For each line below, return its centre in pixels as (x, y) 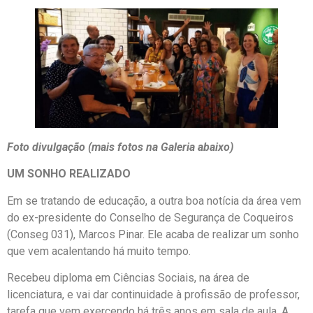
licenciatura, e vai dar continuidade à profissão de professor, (153, 295)
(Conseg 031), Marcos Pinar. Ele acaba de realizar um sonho (153, 234)
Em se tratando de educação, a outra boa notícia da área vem (154, 201)
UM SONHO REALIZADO (69, 174)
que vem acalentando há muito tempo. (99, 251)
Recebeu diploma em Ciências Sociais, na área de (128, 278)
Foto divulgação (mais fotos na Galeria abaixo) (120, 147)
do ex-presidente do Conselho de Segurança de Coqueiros (150, 217)
